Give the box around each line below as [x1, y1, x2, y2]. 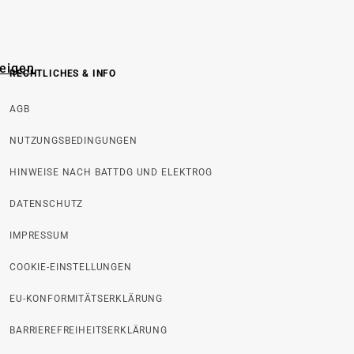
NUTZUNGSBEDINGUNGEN [9, 135, 137, 146]
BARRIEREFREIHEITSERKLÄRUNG [9, 325, 168, 336]
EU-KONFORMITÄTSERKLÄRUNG [9, 293, 164, 304]
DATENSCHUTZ [9, 198, 84, 209]
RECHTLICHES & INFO [9, 68, 117, 79]
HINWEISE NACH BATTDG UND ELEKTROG [9, 167, 213, 178]
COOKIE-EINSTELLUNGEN [9, 262, 132, 273]
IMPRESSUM [9, 230, 69, 241]
